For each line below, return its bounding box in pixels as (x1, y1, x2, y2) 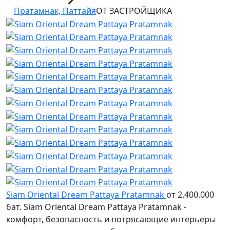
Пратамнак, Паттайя (14, 5, 96, 16)
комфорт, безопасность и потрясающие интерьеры (6, 214, 216, 225)
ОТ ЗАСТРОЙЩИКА (96, 5, 172, 16)
